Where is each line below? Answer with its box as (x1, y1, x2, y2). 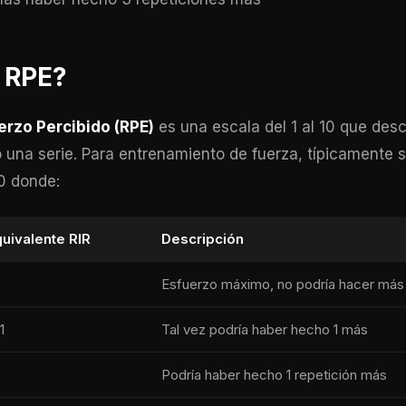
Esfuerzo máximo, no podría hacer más (161, 275, 404, 293)
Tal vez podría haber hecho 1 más (161, 321, 368, 338)
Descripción (161, 230, 244, 247)
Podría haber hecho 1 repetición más (161, 366, 387, 383)
